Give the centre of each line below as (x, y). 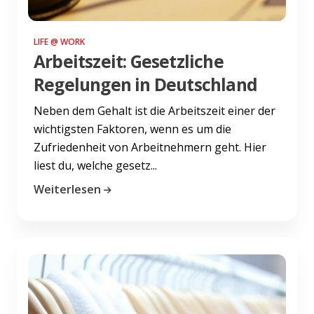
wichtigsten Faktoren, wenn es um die (132, 129)
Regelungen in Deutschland (145, 84)
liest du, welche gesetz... (95, 165)
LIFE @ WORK (59, 41)
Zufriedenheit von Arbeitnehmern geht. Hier (150, 147)
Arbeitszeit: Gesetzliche (129, 61)
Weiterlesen (67, 189)
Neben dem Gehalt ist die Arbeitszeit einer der (155, 110)
